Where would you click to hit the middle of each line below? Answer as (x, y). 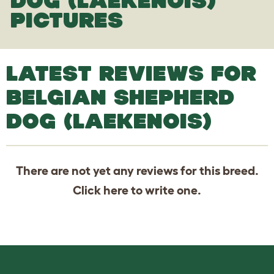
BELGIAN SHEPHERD (120, 97)
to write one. (165, 190)
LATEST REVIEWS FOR (131, 73)
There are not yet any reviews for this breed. (137, 170)
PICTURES (67, 20)
